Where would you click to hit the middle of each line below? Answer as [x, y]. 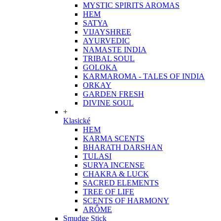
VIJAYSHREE [107, 32]
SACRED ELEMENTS [121, 183]
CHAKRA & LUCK [116, 174]
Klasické [77, 121]
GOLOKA [100, 67]
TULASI [97, 156]
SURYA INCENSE [114, 165]
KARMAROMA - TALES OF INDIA [144, 76]
